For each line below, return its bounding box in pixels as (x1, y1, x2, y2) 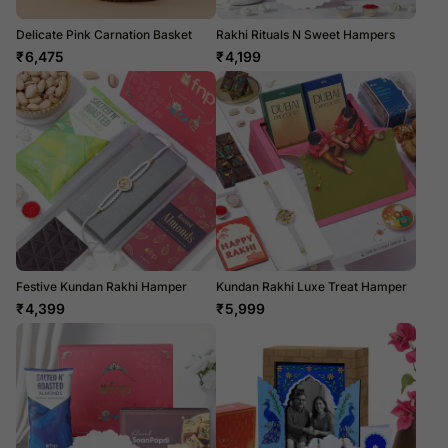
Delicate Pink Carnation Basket (16, 26, 192, 42)
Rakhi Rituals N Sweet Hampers (216, 26, 395, 42)
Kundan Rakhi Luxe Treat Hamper (216, 278, 407, 294)
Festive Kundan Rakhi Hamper (16, 278, 187, 294)
